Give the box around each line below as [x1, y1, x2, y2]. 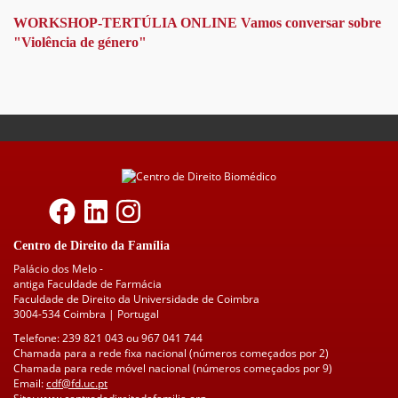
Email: [13, 376, 46, 392]
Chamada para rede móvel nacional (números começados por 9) [13, 361, 332, 377]
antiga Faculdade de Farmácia [13, 276, 162, 292]
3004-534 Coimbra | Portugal [13, 306, 159, 322]
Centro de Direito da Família [13, 239, 170, 253]
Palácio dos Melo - [13, 261, 103, 277]
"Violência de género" [13, 35, 147, 50]
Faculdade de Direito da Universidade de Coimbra [13, 291, 259, 307]
